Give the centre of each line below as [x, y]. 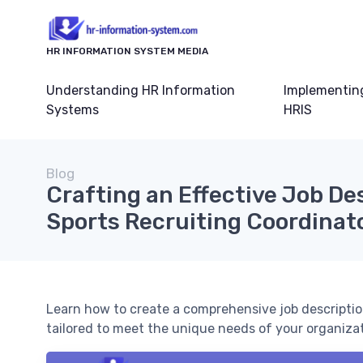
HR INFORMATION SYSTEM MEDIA [127, 51]
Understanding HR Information [141, 91]
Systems [73, 110]
